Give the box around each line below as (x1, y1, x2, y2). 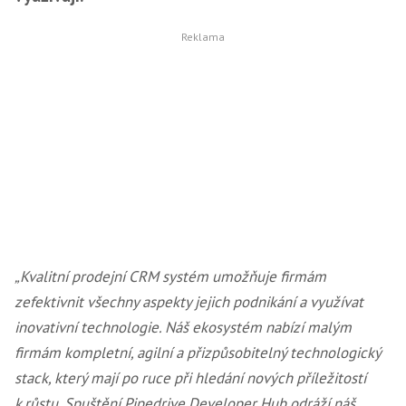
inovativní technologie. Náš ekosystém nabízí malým (14, 317, 352, 337)
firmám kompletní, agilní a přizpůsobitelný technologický (14, 343, 381, 362)
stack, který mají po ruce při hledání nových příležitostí (14, 368, 366, 388)
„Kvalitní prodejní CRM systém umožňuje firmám (14, 266, 326, 286)
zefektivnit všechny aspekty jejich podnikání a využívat (14, 292, 363, 312)
